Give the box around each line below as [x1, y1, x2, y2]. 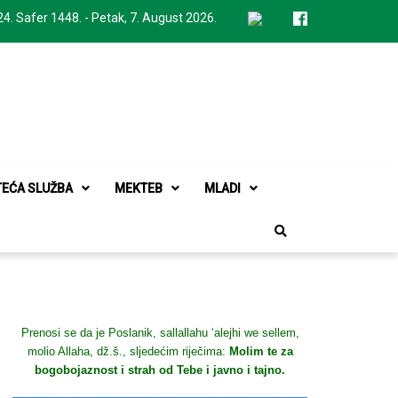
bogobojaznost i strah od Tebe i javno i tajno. [35, 363, 285, 377]
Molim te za [228, 345, 293, 358]
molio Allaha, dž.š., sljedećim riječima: [27, 345, 229, 358]
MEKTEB [115, 181, 163, 195]
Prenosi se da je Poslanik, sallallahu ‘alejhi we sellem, [20, 326, 299, 339]
